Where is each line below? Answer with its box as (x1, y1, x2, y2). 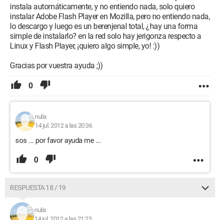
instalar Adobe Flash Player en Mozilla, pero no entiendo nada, (10, 12, 210, 21)
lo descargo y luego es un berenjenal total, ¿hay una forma (10, 22, 197, 31)
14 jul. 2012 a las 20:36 (35, 122, 92, 129)
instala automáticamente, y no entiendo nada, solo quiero (10, 2, 194, 11)
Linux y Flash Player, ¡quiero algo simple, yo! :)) (10, 41, 160, 51)
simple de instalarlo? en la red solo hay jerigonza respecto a (10, 31, 201, 41)
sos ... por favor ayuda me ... (15, 136, 101, 145)
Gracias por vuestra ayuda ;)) (10, 61, 103, 70)
